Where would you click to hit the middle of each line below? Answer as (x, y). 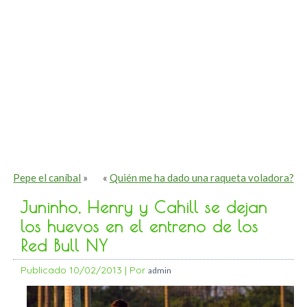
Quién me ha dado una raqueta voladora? (201, 178)
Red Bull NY (65, 246)
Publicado (44, 270)
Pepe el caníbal (47, 178)
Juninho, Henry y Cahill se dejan (144, 207)
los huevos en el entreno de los (140, 226)
